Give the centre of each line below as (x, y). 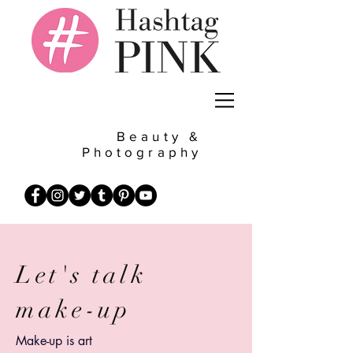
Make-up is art (54, 341)
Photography (141, 152)
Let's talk (82, 275)
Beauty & (159, 136)
